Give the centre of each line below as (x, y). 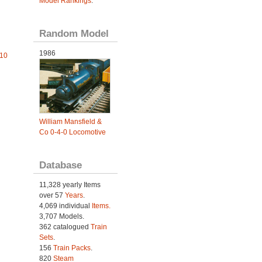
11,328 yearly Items (70, 185)
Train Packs (72, 248)
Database (60, 165)
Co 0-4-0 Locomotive (72, 132)
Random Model (74, 33)
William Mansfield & (70, 122)
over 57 (52, 196)
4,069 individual (65, 206)
